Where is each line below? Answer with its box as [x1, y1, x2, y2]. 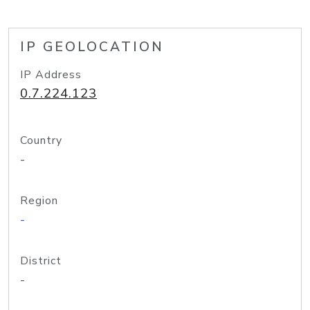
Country [20, 133, 62, 148]
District [20, 253, 62, 268]
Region [20, 193, 58, 208]
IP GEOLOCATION [20, 38, 164, 56]
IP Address [20, 67, 82, 82]
